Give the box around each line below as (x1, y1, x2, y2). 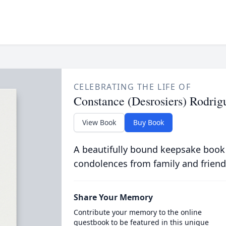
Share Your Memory (73, 192, 153, 203)
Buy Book (133, 118, 164, 127)
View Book (82, 118, 116, 127)
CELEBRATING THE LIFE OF (73, 81, 191, 92)
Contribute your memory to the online (73, 207, 202, 217)
